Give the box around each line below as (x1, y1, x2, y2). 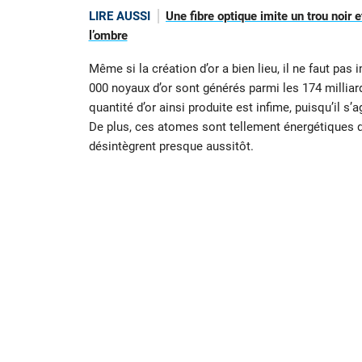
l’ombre (88, 28, 128, 44)
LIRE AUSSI (88, 9, 150, 24)
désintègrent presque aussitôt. (88, 138, 254, 154)
